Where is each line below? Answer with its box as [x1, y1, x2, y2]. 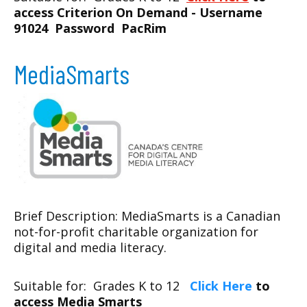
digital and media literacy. [14, 239, 167, 256]
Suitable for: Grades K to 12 [14, 278, 190, 295]
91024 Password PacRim [14, 20, 167, 36]
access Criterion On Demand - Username [14, 4, 262, 21]
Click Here [190, 278, 252, 295]
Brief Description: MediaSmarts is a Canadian [14, 208, 280, 225]
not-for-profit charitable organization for [14, 223, 258, 241]
